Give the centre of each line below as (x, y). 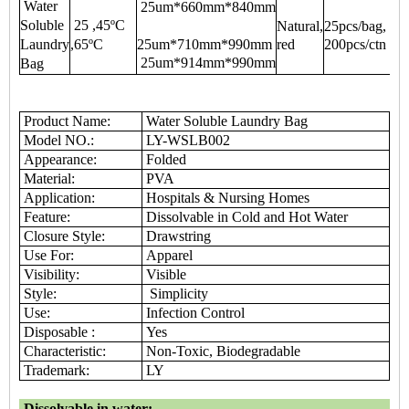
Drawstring (177, 236)
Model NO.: (61, 140)
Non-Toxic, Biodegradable (221, 351)
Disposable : (58, 332)
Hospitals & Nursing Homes (226, 198)
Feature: (47, 217)
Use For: (47, 255)
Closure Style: (64, 236)
